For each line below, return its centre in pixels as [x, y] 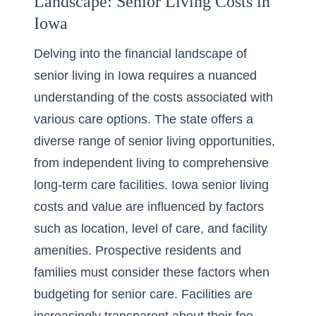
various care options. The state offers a [144, 119]
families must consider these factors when [152, 272]
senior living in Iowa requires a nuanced [145, 75]
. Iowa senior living [217, 185]
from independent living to [108, 163]
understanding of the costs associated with [153, 97]
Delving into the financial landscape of [140, 54]
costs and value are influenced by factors [149, 207]
